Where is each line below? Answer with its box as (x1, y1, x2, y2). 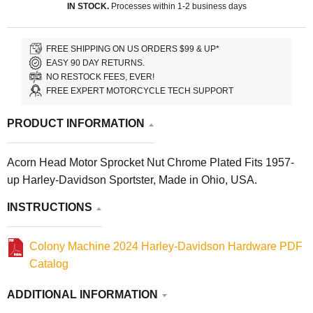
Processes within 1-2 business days (108, 1, 247, 12)
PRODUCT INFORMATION (7, 117, 145, 130)
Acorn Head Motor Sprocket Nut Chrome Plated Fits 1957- (7, 156, 294, 169)
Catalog (29, 258, 68, 270)
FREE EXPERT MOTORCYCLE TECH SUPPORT (46, 85, 234, 96)
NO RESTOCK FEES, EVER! (46, 71, 155, 82)
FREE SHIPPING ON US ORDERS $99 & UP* (46, 43, 220, 54)
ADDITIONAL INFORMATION (7, 289, 158, 301)
